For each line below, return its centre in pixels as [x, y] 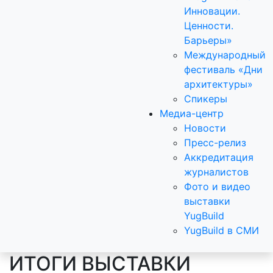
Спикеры [206, 99]
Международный [225, 55]
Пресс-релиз [215, 143]
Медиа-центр [192, 113]
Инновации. [212, 11]
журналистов [216, 172]
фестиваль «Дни [223, 69]
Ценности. [209, 26]
